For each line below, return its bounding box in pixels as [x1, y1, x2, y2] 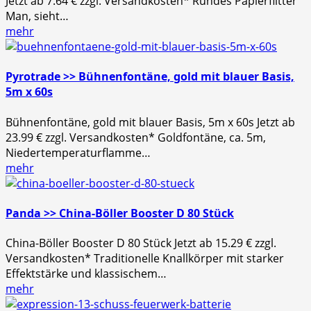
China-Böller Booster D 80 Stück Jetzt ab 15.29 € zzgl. [6, 235, 276, 251]
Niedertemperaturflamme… [6, 144, 151, 160]
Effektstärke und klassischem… [6, 266, 167, 282]
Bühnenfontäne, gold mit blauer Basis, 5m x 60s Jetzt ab [6, 114, 295, 130]
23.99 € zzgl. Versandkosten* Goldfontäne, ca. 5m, [6, 129, 266, 145]
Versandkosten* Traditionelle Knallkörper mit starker [6, 251, 284, 267]
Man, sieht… [6, 8, 69, 24]
